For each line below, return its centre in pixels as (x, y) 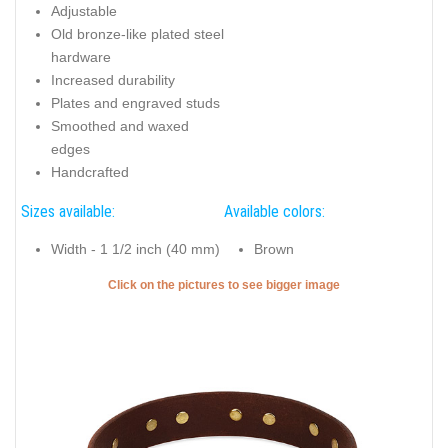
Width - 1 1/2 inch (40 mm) (135, 249)
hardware (81, 57)
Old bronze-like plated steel (137, 34)
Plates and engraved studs (135, 103)
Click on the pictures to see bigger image (224, 284)
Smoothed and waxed (120, 126)
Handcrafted (90, 172)
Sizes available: (68, 211)
